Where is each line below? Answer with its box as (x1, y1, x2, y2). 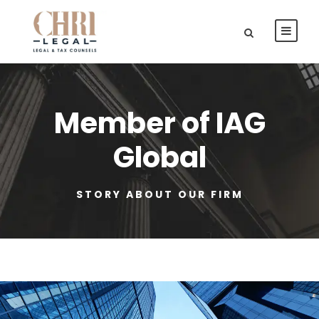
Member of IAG (53, 103, 266, 143)
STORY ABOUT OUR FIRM (75, 187, 244, 202)
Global (113, 137, 206, 177)
